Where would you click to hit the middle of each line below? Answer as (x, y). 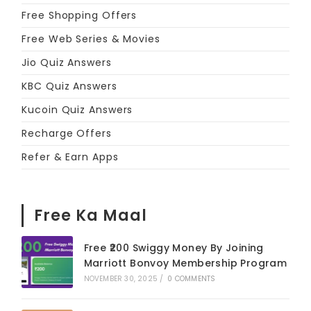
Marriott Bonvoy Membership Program (185, 263)
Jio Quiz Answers (67, 63)
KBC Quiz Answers (69, 86)
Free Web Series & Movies (91, 39)
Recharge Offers (67, 134)
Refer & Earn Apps (70, 157)
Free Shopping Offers (79, 16)
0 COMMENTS (192, 279)
